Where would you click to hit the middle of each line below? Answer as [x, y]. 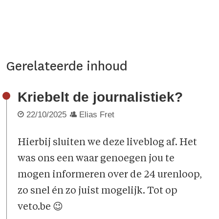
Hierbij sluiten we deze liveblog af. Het [108, 143]
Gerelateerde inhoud [67, 66]
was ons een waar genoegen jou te [96, 159]
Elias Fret [97, 114]
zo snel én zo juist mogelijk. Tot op [98, 191]
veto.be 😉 [41, 208]
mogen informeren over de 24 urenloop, [110, 175]
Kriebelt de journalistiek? [100, 97]
